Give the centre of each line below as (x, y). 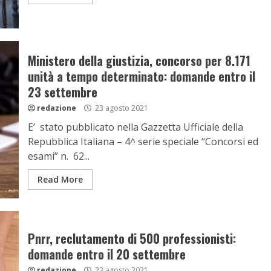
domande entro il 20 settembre (106, 254)
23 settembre (62, 92)
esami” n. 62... (58, 156)
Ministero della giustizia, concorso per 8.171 (139, 60)
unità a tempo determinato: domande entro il (141, 76)
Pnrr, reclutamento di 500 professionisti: (132, 238)
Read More (60, 179)
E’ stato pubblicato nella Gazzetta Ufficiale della (135, 127)
